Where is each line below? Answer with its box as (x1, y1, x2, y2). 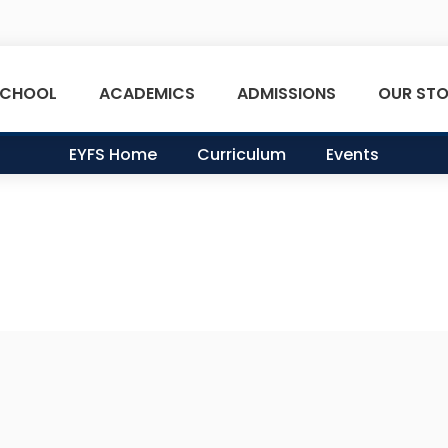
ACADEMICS (98, 82, 195, 105)
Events (326, 143, 379, 166)
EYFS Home (69, 143, 157, 166)
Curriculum (197, 143, 286, 166)
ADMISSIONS (236, 82, 336, 105)
